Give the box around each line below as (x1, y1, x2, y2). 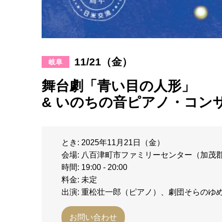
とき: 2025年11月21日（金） (61, 138, 165, 147)
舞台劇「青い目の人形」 (42, 78, 195, 94)
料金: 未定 (61, 175, 97, 184)
